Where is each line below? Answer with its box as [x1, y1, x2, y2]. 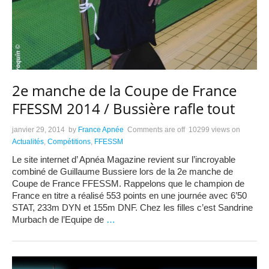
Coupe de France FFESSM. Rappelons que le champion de [12, 178, 244, 189]
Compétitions [47, 138, 91, 147]
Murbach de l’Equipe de [12, 214, 106, 225]
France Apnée [78, 125, 124, 134]
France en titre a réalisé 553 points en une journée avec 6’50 [12, 190, 247, 201]
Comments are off [127, 125, 185, 134]
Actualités [12, 138, 44, 147]
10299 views [189, 125, 230, 134]
